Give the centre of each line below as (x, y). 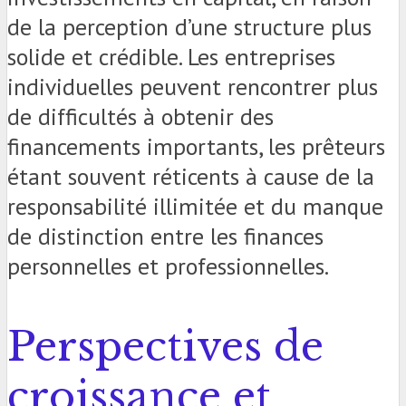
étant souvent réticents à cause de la (191, 177)
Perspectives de (165, 347)
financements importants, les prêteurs (196, 147)
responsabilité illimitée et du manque (195, 207)
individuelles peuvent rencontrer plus (193, 87)
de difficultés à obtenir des (140, 117)
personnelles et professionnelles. (168, 266)
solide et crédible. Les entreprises (171, 57)
